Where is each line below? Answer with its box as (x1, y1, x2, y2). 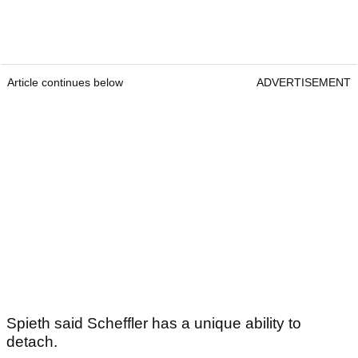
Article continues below (7, 76, 123, 89)
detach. (6, 333, 58, 351)
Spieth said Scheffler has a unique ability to (6, 315, 301, 332)
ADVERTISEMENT (257, 76, 351, 89)
